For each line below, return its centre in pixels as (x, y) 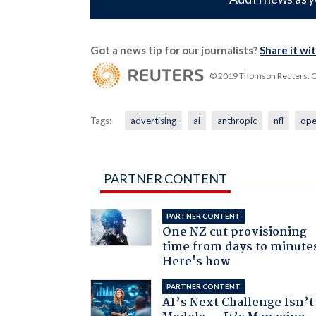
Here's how (197, 262)
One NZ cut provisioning (235, 232)
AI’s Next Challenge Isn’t (238, 303)
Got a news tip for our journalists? (175, 50)
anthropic (237, 120)
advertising (153, 120)
